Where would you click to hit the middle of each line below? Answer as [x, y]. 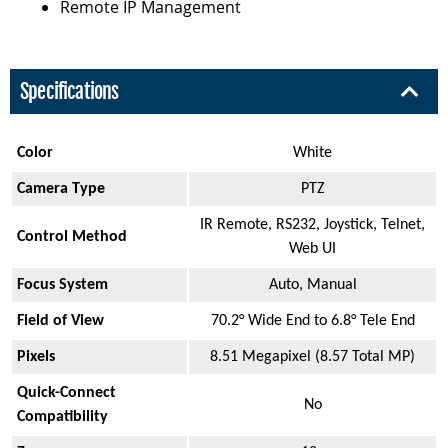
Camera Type [61, 189]
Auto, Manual [312, 285]
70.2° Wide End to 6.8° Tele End [312, 321]
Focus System [62, 285]
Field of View [60, 321]
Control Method [72, 237]
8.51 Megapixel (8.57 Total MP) [312, 357]
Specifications [69, 91]
